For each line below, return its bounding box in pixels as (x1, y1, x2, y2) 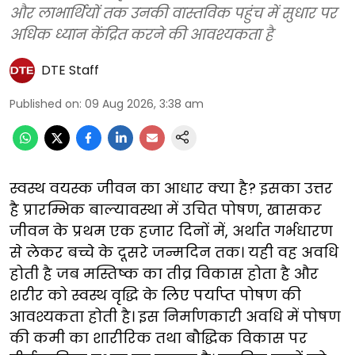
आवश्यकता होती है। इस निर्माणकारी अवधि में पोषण (10, 307, 341, 327)
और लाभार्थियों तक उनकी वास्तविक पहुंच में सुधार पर (10, 3, 337, 24)
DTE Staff (41, 61, 99, 80)
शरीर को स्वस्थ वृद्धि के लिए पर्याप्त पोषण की (10, 285, 301, 306)
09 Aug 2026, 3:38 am (85, 96, 204, 113)
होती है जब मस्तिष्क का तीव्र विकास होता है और (10, 264, 319, 284)
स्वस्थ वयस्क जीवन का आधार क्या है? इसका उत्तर (10, 178, 333, 199)
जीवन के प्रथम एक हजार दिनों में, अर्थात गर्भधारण (10, 221, 333, 242)
